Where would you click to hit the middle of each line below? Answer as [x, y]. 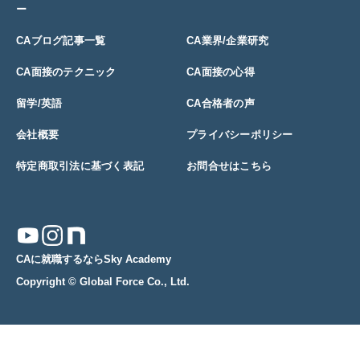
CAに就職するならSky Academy [94, 259]
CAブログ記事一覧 [61, 41]
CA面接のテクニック [66, 72]
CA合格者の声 [221, 103]
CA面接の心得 [221, 72]
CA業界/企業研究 [228, 41]
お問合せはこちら [229, 166]
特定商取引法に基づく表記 [80, 166]
